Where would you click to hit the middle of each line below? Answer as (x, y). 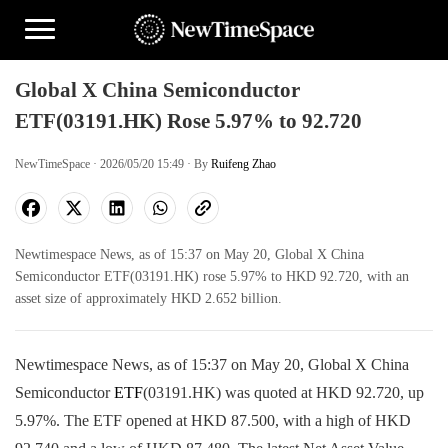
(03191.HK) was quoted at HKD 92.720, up (283, 392)
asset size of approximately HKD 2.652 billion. (148, 298)
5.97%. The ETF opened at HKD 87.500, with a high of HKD (213, 420)
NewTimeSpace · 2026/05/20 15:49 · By (113, 164)
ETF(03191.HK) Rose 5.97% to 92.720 (188, 121)
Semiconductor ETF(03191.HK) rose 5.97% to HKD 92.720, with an (212, 276)
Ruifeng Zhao (243, 164)
